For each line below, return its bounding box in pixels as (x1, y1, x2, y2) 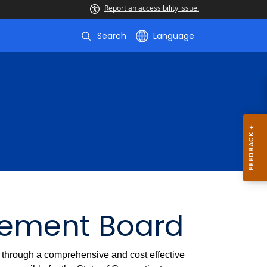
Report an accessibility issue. (104, 3, 199, 13)
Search (97, 30, 126, 42)
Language (153, 30, 194, 42)
